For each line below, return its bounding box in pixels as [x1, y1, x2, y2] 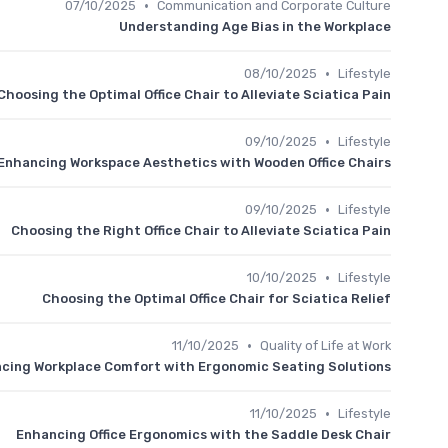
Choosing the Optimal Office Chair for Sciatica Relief [42, 291, 391, 306]
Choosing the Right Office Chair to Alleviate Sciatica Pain [11, 223, 391, 238]
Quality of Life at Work [260, 338, 391, 353]
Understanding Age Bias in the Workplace [119, 19, 391, 34]
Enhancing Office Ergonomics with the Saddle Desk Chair [16, 427, 391, 442]
